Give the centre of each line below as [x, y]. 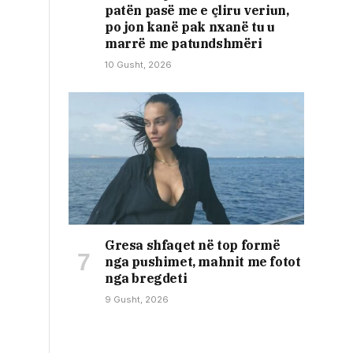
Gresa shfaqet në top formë [193, 245]
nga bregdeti [146, 278]
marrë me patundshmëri [184, 43]
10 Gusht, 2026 [138, 64]
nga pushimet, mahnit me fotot [203, 261]
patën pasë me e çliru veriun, [197, 10]
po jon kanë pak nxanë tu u [190, 26]
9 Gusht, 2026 [137, 299]
